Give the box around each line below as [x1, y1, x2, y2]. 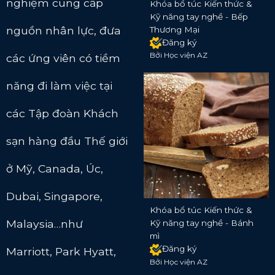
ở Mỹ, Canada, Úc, [6, 162, 103, 175]
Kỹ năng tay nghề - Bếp [149, 11, 248, 21]
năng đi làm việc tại [6, 79, 112, 92]
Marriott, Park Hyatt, [6, 245, 116, 258]
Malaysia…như [6, 217, 83, 230]
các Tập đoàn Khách [6, 107, 118, 120]
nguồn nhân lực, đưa [6, 24, 121, 37]
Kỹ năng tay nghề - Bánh [149, 218, 254, 228]
